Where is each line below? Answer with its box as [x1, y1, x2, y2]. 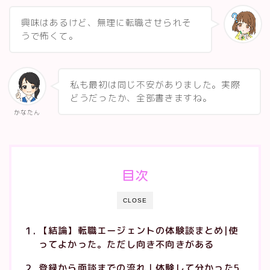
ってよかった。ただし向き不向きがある [38, 238, 215, 251]
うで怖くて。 [21, 30, 78, 43]
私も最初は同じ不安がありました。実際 [70, 78, 240, 92]
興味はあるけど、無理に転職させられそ [21, 16, 192, 30]
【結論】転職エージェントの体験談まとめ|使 [38, 224, 238, 237]
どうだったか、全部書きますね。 [70, 92, 212, 105]
